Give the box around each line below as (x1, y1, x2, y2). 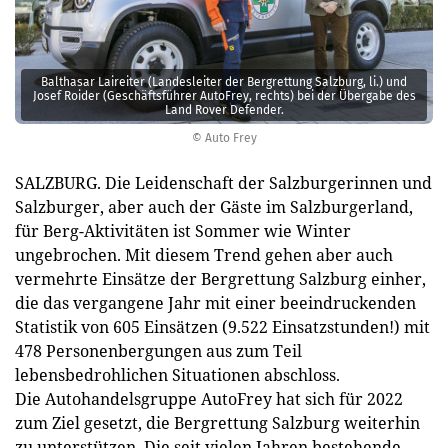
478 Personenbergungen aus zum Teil (15, 340, 302, 362)
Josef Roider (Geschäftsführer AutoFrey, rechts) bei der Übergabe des (32, 88, 416, 103)
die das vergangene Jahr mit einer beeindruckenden (15, 292, 416, 314)
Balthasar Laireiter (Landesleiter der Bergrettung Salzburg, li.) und (41, 74, 407, 89)
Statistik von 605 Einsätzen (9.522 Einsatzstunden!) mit (15, 316, 430, 338)
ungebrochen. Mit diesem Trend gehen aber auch (15, 244, 393, 266)
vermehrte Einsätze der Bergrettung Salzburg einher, (15, 268, 426, 290)
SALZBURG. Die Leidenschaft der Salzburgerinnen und (15, 172, 432, 194)
